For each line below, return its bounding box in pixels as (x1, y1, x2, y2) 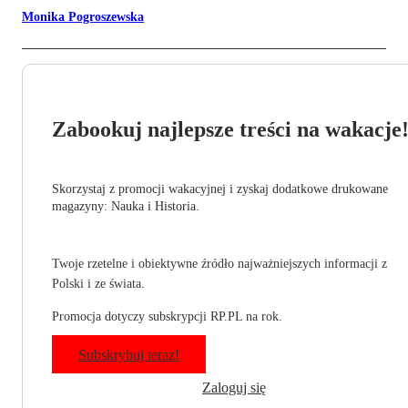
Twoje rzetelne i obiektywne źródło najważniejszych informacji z (52, 257, 387, 271)
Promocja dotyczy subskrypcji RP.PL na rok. (52, 310, 282, 324)
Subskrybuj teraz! (78, 347, 179, 363)
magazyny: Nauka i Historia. (52, 199, 199, 214)
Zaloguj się (202, 380, 266, 396)
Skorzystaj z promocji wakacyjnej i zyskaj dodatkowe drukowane (52, 182, 388, 197)
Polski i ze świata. (52, 277, 145, 291)
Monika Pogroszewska (22, 10, 144, 25)
